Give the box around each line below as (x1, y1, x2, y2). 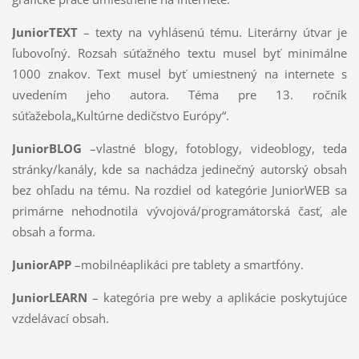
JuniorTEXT (11, 23, 78, 40)
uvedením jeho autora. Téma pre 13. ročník (11, 86, 348, 103)
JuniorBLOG (11, 139, 82, 156)
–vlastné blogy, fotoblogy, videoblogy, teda (81, 139, 348, 156)
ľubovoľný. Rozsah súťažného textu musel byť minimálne (11, 44, 348, 61)
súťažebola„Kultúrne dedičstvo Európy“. (11, 107, 229, 123)
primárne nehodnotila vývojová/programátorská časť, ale (11, 202, 348, 219)
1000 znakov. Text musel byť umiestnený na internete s (11, 65, 348, 82)
